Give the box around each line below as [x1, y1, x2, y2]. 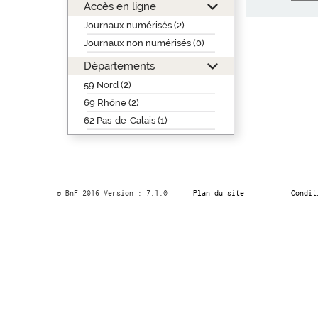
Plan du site [192, 189, 244, 197]
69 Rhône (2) [83, 97, 139, 108]
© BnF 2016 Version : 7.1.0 [56, 189, 168, 197]
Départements [83, 60, 155, 72]
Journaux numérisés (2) [83, 20, 185, 31]
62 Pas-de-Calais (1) [83, 115, 168, 126]
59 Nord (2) [83, 79, 131, 90]
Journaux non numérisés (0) [83, 38, 204, 48]
